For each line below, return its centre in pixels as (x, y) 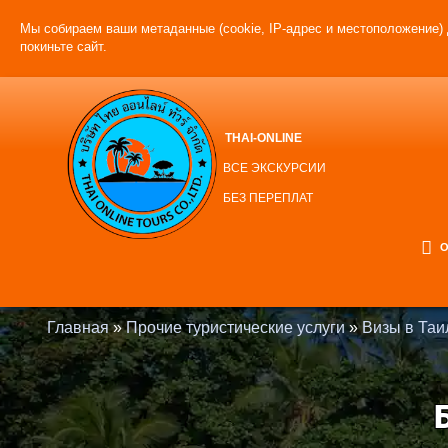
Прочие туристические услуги (235, 327)
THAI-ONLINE (263, 138)
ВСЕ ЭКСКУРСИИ (274, 168)
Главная (78, 327)
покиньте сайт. (63, 46)
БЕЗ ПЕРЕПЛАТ (268, 198)
